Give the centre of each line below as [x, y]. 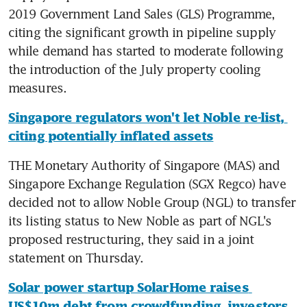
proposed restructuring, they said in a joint [131, 239]
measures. [37, 87]
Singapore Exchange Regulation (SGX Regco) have [147, 183]
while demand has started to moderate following [146, 50]
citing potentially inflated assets [111, 136]
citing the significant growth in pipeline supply [142, 32]
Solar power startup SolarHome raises [128, 287]
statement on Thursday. [76, 257]
